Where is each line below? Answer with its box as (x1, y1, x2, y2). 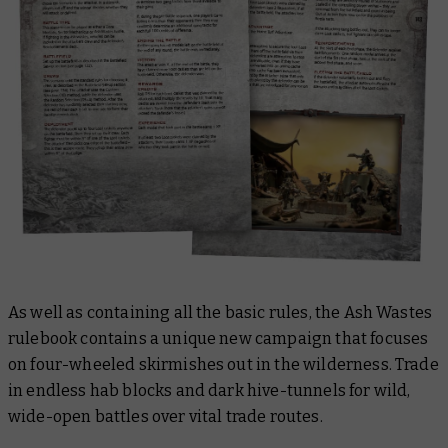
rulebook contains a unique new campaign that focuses (8, 329, 429, 349)
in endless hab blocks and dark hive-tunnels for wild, (8, 381, 411, 401)
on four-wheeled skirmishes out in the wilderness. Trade (8, 355, 439, 375)
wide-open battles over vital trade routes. (8, 407, 323, 427)
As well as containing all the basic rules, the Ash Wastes (8, 303, 433, 323)
